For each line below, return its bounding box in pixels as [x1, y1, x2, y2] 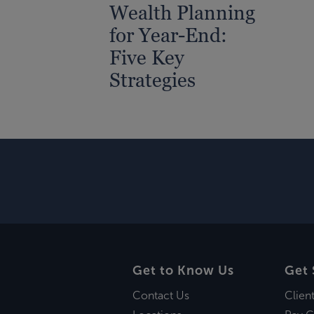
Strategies [109, 68, 196, 91]
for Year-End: [109, 23, 227, 46]
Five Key [109, 46, 184, 69]
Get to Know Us [132, 263, 234, 278]
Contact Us [132, 289, 189, 302]
